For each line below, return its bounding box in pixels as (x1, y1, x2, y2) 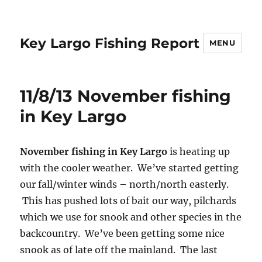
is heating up (167, 146, 230, 157)
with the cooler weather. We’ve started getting (20, 162, 239, 174)
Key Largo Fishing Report (20, 35, 200, 51)
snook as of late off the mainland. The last (20, 244, 218, 256)
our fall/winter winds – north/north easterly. (20, 178, 229, 190)
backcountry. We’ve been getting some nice (20, 227, 225, 239)
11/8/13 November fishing (20, 86, 232, 106)
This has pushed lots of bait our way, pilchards (20, 195, 237, 206)
